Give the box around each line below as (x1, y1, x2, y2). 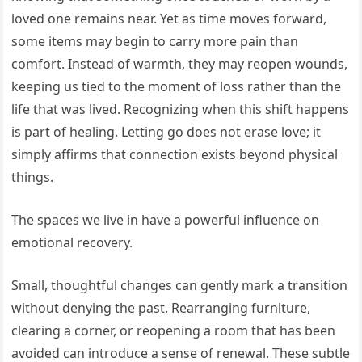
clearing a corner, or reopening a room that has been (11, 321, 336, 339)
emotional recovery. (11, 233, 133, 251)
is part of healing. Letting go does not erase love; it (11, 122, 322, 141)
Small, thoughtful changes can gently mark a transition (11, 276, 348, 294)
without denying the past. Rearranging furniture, (11, 298, 311, 317)
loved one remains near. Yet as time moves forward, (11, 9, 327, 27)
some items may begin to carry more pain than (11, 32, 299, 50)
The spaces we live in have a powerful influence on (11, 210, 320, 229)
